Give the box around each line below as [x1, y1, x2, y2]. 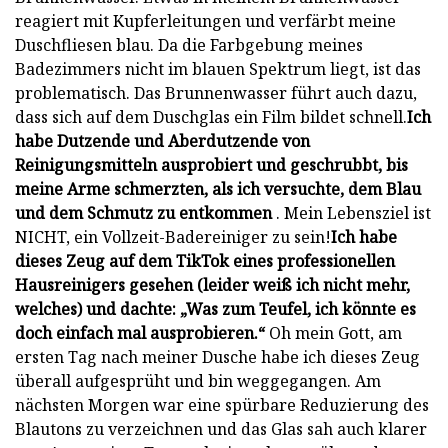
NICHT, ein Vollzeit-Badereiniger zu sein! [15, 225, 331, 248]
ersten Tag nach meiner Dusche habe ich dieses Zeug [15, 345, 420, 368]
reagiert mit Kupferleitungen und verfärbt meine [15, 9, 396, 32]
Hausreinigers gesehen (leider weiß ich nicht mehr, [15, 273, 410, 296]
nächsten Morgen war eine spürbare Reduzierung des [15, 393, 429, 416]
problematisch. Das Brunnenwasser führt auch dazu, [15, 81, 417, 104]
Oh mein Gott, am [265, 321, 402, 344]
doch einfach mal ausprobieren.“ [15, 321, 265, 344]
